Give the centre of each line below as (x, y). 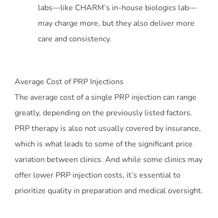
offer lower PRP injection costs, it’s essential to (98, 175)
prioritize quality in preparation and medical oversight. (109, 191)
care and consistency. (75, 39)
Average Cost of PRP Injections (69, 82)
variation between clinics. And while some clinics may (109, 160)
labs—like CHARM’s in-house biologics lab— (117, 8)
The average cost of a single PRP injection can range (106, 98)
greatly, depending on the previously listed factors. (103, 113)
